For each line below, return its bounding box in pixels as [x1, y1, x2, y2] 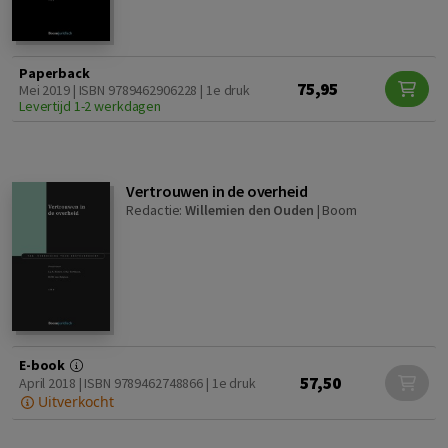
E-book [19, 356, 69, 375]
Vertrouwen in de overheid [126, 181, 308, 202]
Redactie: [126, 201, 186, 220]
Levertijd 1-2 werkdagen [19, 97, 162, 116]
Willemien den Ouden [185, 201, 314, 220]
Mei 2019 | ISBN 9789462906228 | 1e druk [19, 81, 251, 100]
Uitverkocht [33, 392, 114, 412]
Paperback [19, 64, 90, 83]
